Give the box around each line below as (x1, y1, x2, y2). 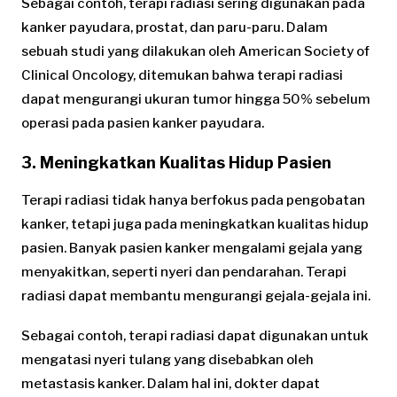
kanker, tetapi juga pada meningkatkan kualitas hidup (21, 216, 369, 233)
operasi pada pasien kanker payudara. (21, 114, 264, 131)
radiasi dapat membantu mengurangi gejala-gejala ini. (21, 288, 370, 305)
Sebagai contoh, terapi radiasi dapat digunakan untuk (21, 328, 369, 345)
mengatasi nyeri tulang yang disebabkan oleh (21, 352, 314, 369)
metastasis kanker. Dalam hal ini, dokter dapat (21, 376, 320, 393)
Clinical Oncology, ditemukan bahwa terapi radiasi (21, 66, 343, 83)
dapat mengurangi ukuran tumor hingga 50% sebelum (21, 90, 370, 107)
